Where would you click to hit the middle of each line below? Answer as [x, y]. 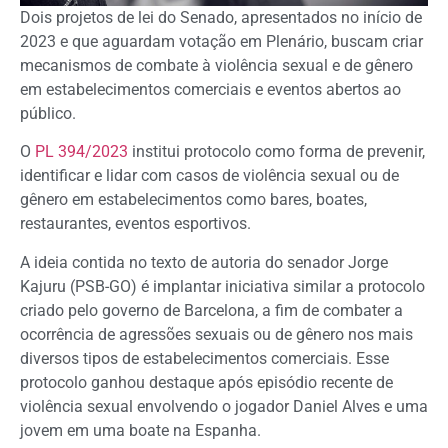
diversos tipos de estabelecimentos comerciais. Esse [204, 358]
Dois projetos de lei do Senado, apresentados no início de [221, 17]
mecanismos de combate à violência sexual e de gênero [216, 65]
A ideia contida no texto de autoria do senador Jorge [204, 262]
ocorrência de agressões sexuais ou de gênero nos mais [216, 334]
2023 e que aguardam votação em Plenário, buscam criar [221, 41]
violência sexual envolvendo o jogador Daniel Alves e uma [224, 406]
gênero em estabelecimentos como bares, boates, [193, 200]
